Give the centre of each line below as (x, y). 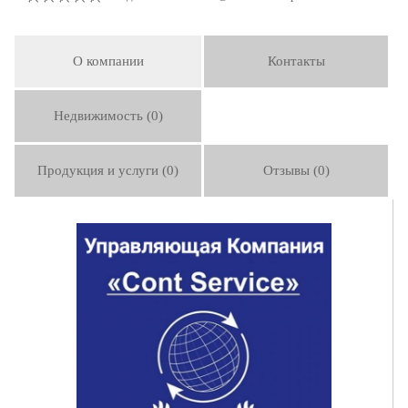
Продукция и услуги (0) (108, 170)
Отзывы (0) (296, 170)
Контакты (296, 61)
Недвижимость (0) (108, 116)
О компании (108, 61)
